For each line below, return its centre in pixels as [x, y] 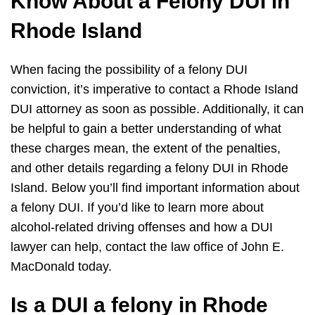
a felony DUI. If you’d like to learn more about [137, 208]
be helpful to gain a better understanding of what [146, 129]
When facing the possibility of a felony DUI [129, 70]
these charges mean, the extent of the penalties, [146, 149]
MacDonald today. [63, 267]
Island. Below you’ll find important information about [155, 188]
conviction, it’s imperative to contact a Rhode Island [154, 90]
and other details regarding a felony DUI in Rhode [149, 168]
